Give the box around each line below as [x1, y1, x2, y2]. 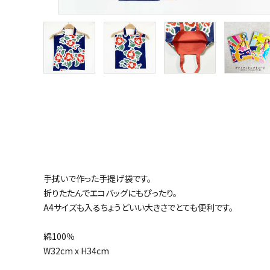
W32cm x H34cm [43, 244, 109, 257]
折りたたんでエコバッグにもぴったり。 [43, 186, 177, 199]
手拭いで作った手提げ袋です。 [43, 172, 151, 184]
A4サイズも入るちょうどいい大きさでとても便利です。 [43, 201, 233, 213]
